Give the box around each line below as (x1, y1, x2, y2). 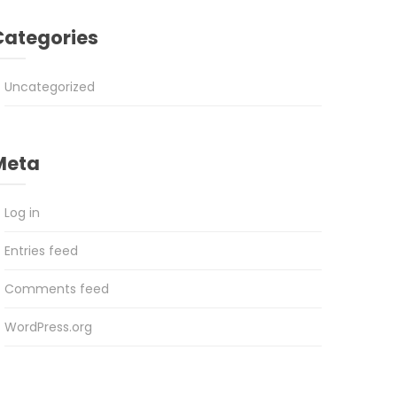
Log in (4, 204, 40, 222)
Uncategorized (4, 78, 95, 97)
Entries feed (4, 242, 78, 261)
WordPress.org (4, 318, 92, 337)
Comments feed (4, 280, 109, 299)
